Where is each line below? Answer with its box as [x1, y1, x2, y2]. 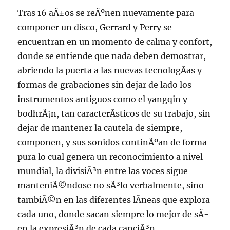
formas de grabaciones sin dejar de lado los [17, 80, 192, 90]
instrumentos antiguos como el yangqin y [17, 94, 188, 104]
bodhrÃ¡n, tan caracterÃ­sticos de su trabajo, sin [17, 108, 211, 119]
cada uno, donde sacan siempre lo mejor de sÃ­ [17, 209, 209, 219]
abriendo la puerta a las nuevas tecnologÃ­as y [17, 65, 202, 75]
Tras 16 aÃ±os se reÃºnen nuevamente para [17, 8, 195, 18]
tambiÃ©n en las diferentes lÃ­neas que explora [17, 195, 210, 205]
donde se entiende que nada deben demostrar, [17, 51, 206, 61]
